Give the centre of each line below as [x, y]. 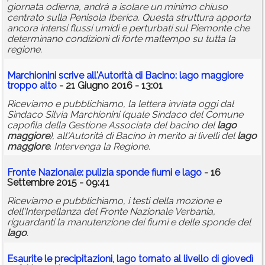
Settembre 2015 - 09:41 [58, 183]
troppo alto [32, 86]
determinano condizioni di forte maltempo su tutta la [121, 39]
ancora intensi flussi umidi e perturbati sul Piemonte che [128, 28]
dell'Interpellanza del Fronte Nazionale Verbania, [111, 212]
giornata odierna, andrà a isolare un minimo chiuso [117, 7]
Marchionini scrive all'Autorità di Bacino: [93, 76]
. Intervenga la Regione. [100, 147]
